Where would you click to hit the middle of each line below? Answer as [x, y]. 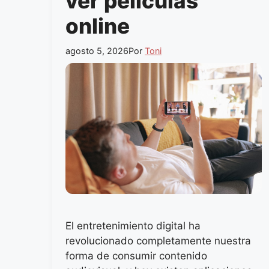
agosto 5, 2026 [97, 50]
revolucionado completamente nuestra [158, 240]
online [98, 26]
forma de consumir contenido [136, 255]
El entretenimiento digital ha [133, 225]
